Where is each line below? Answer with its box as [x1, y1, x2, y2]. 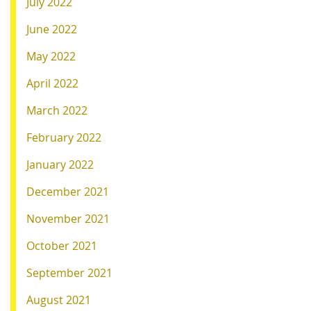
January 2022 [26, 156, 94, 172]
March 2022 [26, 102, 87, 118]
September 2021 [26, 264, 112, 280]
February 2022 [26, 129, 101, 145]
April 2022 [26, 75, 78, 91]
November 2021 [26, 210, 110, 226]
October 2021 [26, 237, 97, 253]
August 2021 [26, 292, 91, 308]
